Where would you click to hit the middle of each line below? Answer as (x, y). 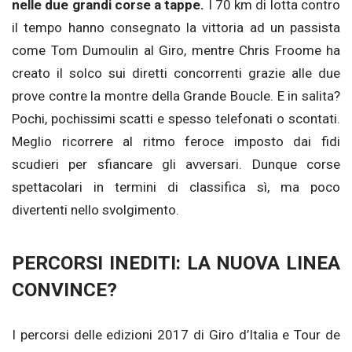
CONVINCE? (64, 290)
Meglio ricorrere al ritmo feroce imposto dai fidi (176, 141)
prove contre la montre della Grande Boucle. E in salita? (176, 95)
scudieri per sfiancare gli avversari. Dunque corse (176, 164)
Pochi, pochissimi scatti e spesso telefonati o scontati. (176, 118)
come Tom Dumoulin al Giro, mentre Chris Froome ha (176, 50)
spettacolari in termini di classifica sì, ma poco (176, 187)
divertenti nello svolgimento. (95, 209)
